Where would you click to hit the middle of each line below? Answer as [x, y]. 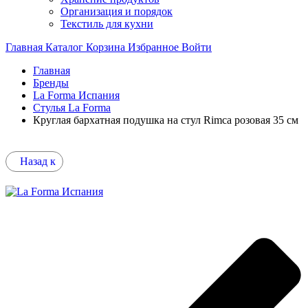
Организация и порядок [117, 12]
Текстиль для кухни [107, 24]
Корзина [107, 47]
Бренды [51, 83]
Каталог [66, 47]
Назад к [38, 162]
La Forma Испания [76, 96]
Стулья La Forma [72, 108]
